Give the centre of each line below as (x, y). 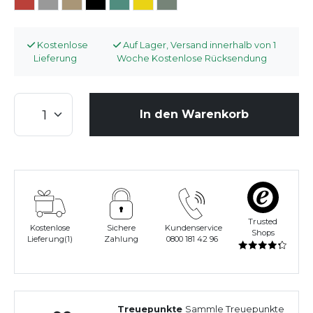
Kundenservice (194, 228)
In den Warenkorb (194, 115)
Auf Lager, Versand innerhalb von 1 (199, 45)
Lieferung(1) (50, 239)
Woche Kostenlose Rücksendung (192, 59)
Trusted (263, 222)
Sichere (121, 228)
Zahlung (121, 239)
